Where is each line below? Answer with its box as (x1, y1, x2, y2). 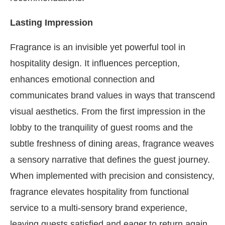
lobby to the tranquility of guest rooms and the (10, 123, 193, 133)
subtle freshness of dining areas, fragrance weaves (10, 139, 214, 149)
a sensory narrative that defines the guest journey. (10, 155, 210, 165)
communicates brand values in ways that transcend (10, 90, 215, 100)
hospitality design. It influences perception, (10, 58, 180, 68)
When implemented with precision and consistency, (10, 171, 214, 181)
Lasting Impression (10, 18, 93, 28)
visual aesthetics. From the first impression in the (10, 106, 205, 117)
